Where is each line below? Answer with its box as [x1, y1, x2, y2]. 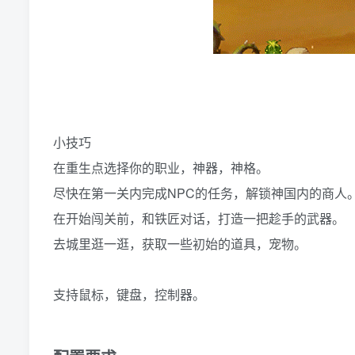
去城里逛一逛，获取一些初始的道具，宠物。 [53, 235, 307, 254]
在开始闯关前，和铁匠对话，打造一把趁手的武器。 [53, 209, 345, 228]
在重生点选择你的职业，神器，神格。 [53, 158, 269, 177]
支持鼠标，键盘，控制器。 [53, 285, 205, 304]
